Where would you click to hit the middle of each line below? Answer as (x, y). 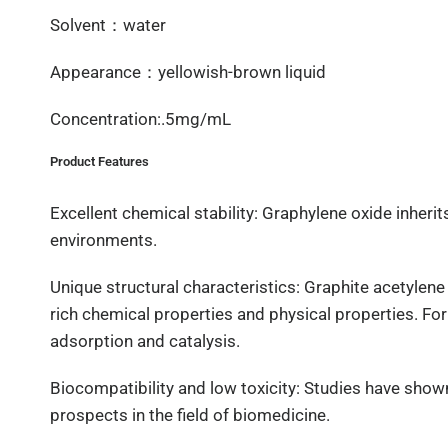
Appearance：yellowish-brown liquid (188, 72)
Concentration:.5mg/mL (140, 119)
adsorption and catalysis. (145, 341)
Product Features (100, 161)
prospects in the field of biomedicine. (190, 415)
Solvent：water (108, 25)
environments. (103, 240)
